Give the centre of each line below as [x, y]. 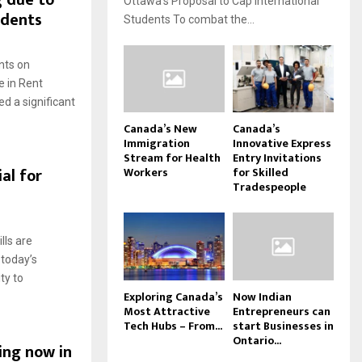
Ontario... [257, 340]
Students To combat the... [189, 19]
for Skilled [261, 173]
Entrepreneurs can [282, 311]
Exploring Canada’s [173, 297]
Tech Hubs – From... [173, 326]
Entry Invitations [277, 158]
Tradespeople [269, 187]
